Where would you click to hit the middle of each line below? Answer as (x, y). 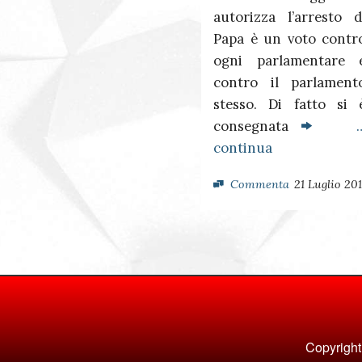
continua (243, 148)
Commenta (260, 185)
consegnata (251, 126)
